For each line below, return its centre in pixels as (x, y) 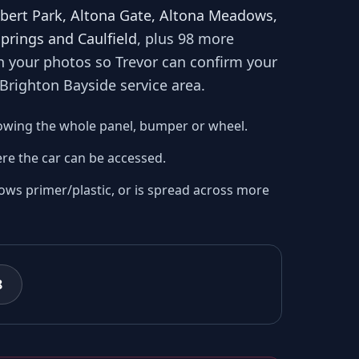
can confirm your (218, 62)
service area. (161, 85)
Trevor (137, 62)
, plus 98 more (186, 38)
